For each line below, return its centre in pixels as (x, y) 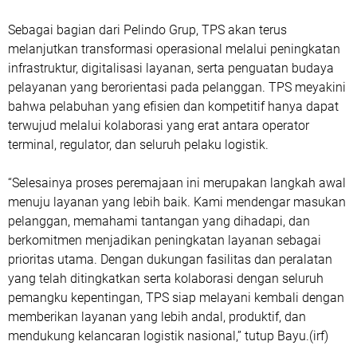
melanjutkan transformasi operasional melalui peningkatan (174, 49)
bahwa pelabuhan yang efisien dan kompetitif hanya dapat (173, 106)
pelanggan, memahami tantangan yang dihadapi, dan (159, 221)
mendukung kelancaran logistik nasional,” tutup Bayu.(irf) (170, 336)
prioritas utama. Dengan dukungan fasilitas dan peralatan (170, 259)
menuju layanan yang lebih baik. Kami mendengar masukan (177, 202)
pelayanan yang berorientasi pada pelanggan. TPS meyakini (177, 87)
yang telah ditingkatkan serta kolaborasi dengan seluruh (166, 279)
